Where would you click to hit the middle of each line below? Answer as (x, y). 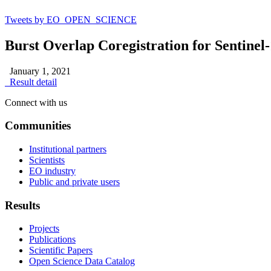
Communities (38, 126)
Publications (52, 240)
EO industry (52, 171)
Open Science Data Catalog (82, 261)
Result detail (31, 82)
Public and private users (74, 181)
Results (22, 205)
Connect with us (36, 102)
